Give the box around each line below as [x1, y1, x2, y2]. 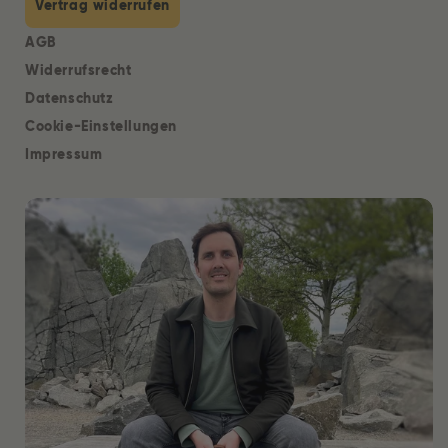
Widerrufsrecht [25, 61, 132, 80]
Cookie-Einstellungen [25, 117, 177, 136]
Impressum [25, 145, 103, 164]
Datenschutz [25, 89, 114, 108]
